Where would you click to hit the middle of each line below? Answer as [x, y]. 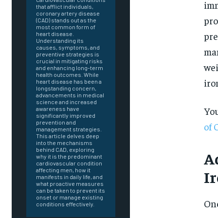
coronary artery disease [68, 13]
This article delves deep [68, 136]
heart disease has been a [69, 82]
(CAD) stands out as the [66, 20]
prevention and [56, 122]
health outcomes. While [67, 75]
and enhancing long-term [70, 68]
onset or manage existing [70, 197]
